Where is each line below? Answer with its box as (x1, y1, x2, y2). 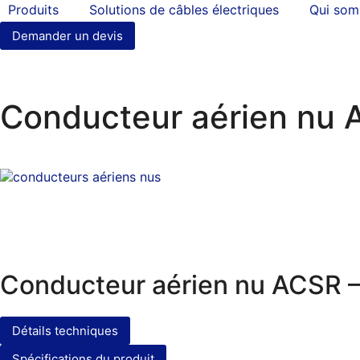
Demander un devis (12, 28, 123, 43)
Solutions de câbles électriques (89, 2, 279, 18)
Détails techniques (12, 323, 118, 338)
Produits (8, 2, 59, 18)
